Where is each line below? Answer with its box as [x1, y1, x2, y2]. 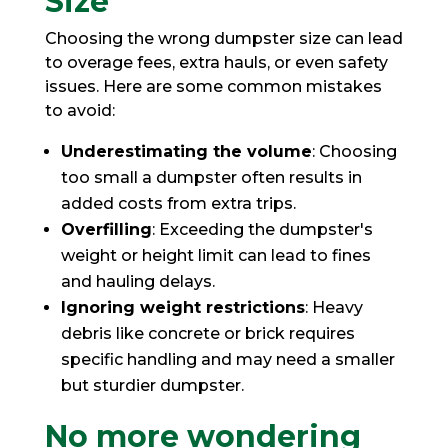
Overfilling [60, 219, 152, 239]
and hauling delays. [60, 271, 215, 291]
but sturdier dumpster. [60, 375, 244, 395]
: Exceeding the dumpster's [151, 219, 373, 239]
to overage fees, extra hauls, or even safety [44, 52, 388, 72]
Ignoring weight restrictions [60, 297, 305, 317]
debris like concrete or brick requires [60, 323, 355, 343]
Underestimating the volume [60, 141, 312, 161]
